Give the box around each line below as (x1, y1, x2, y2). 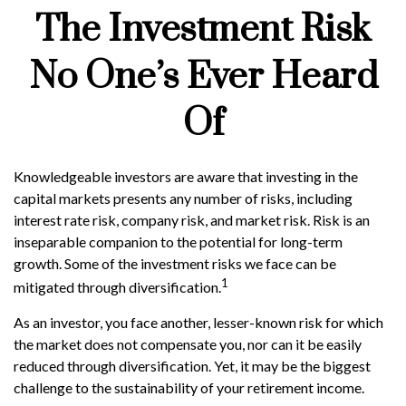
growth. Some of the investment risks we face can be (14, 255, 336, 272)
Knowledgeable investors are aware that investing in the (14, 168, 358, 185)
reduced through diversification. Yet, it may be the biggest (14, 357, 371, 375)
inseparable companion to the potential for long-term (14, 233, 343, 250)
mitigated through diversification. (14, 278, 221, 296)
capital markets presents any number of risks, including (14, 189, 353, 207)
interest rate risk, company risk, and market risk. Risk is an (14, 211, 370, 228)
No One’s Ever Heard (28, 53, 378, 101)
